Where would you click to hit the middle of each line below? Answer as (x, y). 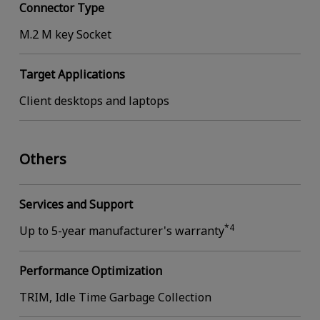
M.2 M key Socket (65, 34)
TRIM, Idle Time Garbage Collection (115, 297)
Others (42, 159)
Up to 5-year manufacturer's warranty (121, 231)
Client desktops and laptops (94, 100)
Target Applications (72, 74)
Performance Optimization (90, 271)
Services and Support (76, 205)
